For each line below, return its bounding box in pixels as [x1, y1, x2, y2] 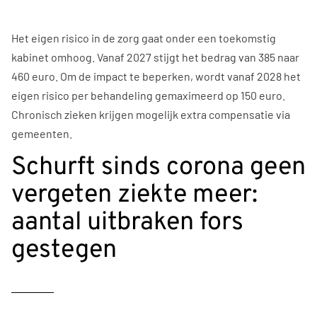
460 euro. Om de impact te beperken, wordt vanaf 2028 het [11, 69, 301, 83]
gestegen [11, 234, 117, 267]
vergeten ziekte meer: [11, 178, 258, 212]
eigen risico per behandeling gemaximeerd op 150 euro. [11, 88, 285, 102]
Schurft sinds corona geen [11, 151, 306, 184]
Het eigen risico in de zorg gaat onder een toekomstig [11, 30, 276, 45]
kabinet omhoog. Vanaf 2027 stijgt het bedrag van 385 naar [11, 50, 299, 64]
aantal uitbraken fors [11, 206, 243, 239]
